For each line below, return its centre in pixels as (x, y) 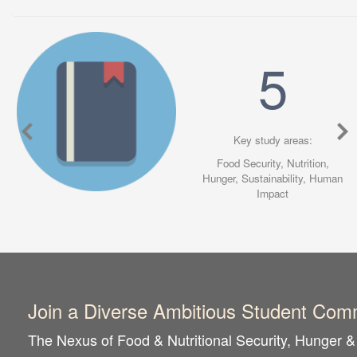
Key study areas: (273, 140)
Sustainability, (274, 178)
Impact (273, 194)
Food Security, (250, 163)
